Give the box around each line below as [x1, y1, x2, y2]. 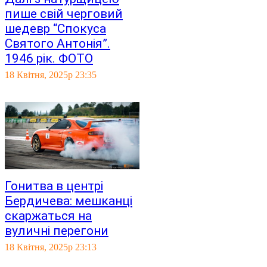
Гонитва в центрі [5, 179, 103, 193]
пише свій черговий [5, 7, 123, 21]
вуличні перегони [5, 223, 108, 238]
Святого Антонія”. [5, 36, 110, 51]
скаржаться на [5, 209, 92, 223]
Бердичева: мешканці [5, 194, 132, 208]
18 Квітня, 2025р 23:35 [5, 70, 97, 80]
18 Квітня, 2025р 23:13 [5, 242, 97, 252]
